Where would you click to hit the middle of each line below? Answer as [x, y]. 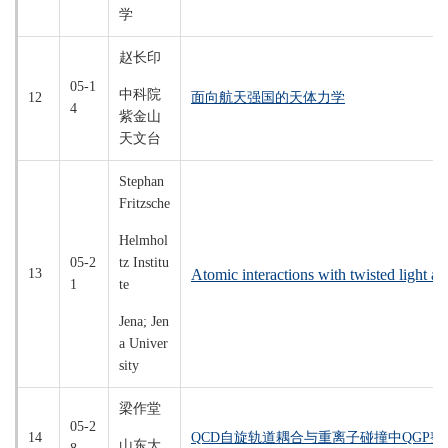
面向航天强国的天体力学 [268, 97]
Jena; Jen [144, 321]
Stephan [141, 181]
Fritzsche [144, 203]
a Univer [143, 343]
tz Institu [144, 262]
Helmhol [143, 240]
